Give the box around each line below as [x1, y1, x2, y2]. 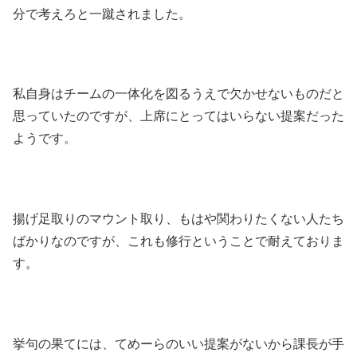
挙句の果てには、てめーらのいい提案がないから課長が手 [13, 333, 344, 352]
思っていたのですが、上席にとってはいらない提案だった [13, 106, 344, 125]
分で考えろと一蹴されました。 [13, 3, 191, 22]
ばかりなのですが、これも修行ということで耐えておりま [13, 231, 344, 250]
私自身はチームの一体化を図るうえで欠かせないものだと [13, 84, 344, 103]
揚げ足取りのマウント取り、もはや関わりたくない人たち [13, 209, 344, 228]
